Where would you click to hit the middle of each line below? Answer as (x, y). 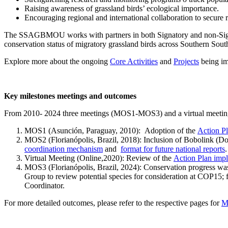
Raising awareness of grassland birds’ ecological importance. (122, 8)
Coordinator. (45, 185)
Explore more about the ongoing (57, 61)
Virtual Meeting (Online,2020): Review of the (99, 158)
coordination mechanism (64, 149)
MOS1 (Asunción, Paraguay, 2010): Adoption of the (111, 130)
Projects (186, 61)
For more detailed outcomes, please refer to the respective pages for (113, 203)
